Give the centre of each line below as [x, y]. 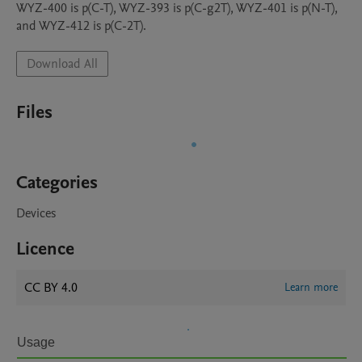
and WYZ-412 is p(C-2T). [81, 26]
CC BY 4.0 [51, 288]
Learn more [311, 287]
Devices [36, 213]
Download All [62, 64]
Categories [57, 183]
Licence [45, 249]
